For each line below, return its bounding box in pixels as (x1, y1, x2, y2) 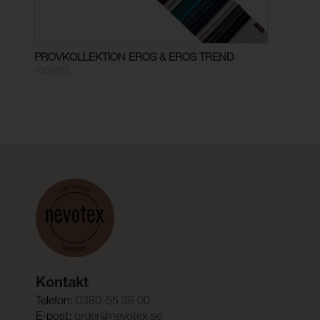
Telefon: (35, 296, 73, 309)
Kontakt (35, 277, 89, 292)
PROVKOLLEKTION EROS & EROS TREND (34, 52, 234, 64)
